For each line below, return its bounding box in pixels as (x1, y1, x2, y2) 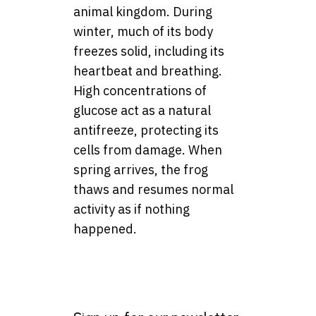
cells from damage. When (73, 141, 222, 158)
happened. (73, 220, 137, 237)
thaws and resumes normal (73, 181, 233, 197)
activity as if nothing (73, 200, 190, 217)
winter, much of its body (73, 23, 213, 39)
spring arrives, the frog (73, 161, 208, 178)
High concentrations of (73, 82, 207, 99)
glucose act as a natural (73, 102, 211, 119)
